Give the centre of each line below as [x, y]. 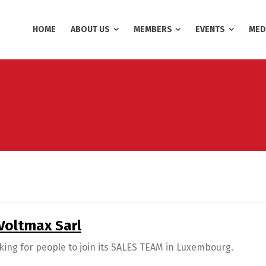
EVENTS [210, 29]
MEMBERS [153, 29]
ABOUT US [91, 29]
